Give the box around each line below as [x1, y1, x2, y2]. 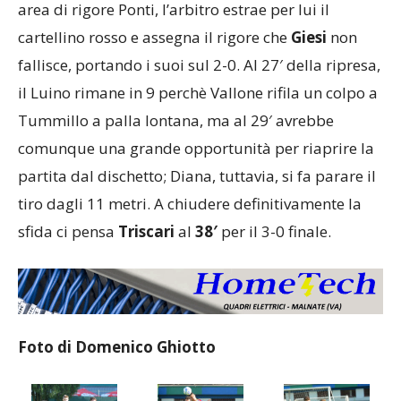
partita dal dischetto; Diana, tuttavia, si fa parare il [18, 166, 376, 187]
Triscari [118, 221, 175, 243]
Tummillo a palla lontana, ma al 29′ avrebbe [18, 110, 334, 132]
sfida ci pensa [18, 221, 118, 243]
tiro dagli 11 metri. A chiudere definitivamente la [18, 193, 362, 215]
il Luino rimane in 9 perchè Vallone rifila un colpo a [18, 82, 378, 104]
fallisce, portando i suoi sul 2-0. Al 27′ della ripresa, [18, 55, 380, 76]
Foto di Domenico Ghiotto [18, 336, 216, 357]
